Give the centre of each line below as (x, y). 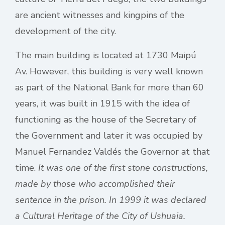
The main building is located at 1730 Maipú (106, 55)
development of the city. (66, 31)
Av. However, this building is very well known (109, 71)
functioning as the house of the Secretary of (106, 120)
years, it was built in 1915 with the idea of (102, 103)
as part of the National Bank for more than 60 (109, 87)
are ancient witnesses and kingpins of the (100, 15)
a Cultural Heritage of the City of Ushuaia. (100, 216)
